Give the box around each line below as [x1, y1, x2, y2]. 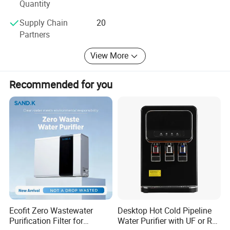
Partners [20, 28, 50, 40]
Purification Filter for [9, 215, 84, 226]
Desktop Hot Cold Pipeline [117, 204, 212, 216]
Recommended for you [9, 77, 113, 91]
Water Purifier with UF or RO [117, 215, 218, 226]
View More [90, 50, 128, 62]
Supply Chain [20, 16, 68, 28]
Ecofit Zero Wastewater [9, 204, 93, 216]
